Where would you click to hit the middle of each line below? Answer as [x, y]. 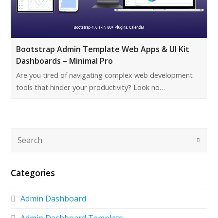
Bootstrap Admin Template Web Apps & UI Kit [103, 49]
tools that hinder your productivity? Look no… [91, 87]
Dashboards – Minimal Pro [65, 61]
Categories [33, 173]
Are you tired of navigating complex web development [105, 75]
